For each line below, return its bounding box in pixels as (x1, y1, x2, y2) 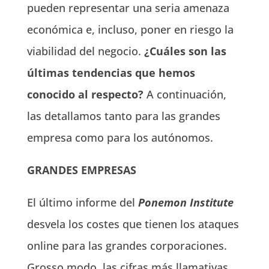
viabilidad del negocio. (26, 44, 141, 58)
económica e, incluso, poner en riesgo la (26, 22, 234, 37)
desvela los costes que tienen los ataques (26, 217, 239, 231)
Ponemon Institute (138, 195, 234, 210)
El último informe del (26, 195, 138, 210)
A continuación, (143, 87, 226, 101)
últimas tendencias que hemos (26, 65, 195, 80)
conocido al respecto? (26, 87, 144, 101)
